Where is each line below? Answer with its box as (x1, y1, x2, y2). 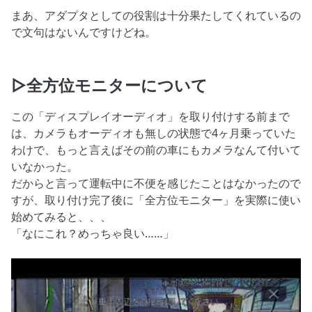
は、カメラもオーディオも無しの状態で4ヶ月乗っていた (11, 125, 296, 141)
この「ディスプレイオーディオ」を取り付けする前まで (11, 108, 290, 124)
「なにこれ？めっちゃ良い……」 (11, 225, 174, 241)
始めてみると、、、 (11, 208, 111, 224)
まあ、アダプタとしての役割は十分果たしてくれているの (11, 8, 301, 24)
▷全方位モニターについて (11, 73, 208, 96)
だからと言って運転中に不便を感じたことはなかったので (11, 175, 301, 191)
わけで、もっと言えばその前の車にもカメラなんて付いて (11, 141, 301, 157)
